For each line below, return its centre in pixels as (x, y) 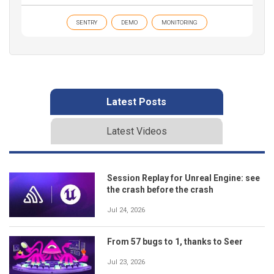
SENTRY (87, 22)
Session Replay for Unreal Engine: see (183, 178)
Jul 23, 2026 (126, 262)
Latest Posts (136, 102)
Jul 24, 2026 (126, 210)
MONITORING (180, 22)
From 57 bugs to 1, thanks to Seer (175, 242)
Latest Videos (136, 131)
